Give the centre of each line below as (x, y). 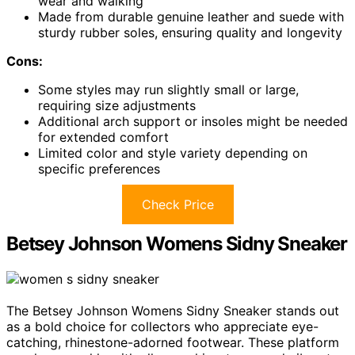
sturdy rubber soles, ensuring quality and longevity (190, 32)
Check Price (177, 204)
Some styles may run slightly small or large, (168, 89)
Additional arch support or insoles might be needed (193, 121)
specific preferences (99, 168)
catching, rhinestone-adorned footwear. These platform (173, 342)
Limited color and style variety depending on (173, 153)
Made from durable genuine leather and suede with (191, 16)
